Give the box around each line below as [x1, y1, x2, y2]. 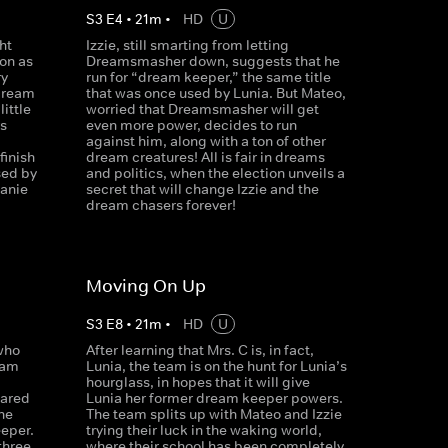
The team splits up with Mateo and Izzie [85, 405, 342, 423]
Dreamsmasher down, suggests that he [85, 52, 340, 70]
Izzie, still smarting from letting [85, 36, 289, 54]
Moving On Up [85, 275, 206, 297]
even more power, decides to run [85, 116, 297, 134]
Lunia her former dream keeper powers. [85, 389, 343, 407]
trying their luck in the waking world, [85, 421, 322, 439]
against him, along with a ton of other [85, 132, 326, 150]
